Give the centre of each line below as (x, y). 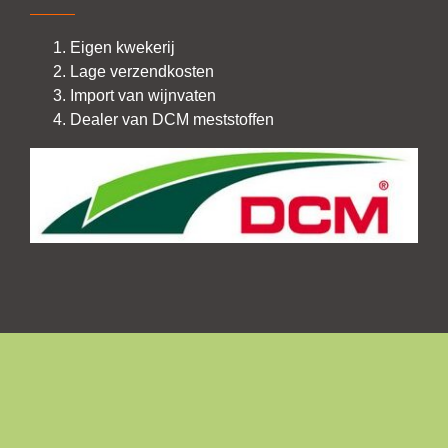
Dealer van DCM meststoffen (172, 120)
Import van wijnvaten (143, 96)
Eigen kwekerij (122, 48)
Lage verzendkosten (142, 72)
